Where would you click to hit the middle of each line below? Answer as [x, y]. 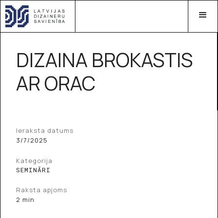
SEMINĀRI [33, 170]
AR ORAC [56, 83]
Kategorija [34, 161]
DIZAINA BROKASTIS [104, 60]
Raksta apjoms [42, 190]
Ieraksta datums [45, 130]
